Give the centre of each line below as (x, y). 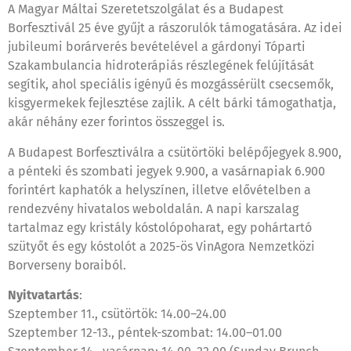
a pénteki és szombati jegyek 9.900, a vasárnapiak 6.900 (166, 171)
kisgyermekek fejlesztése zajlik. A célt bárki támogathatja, (172, 103)
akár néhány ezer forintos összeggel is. (116, 122)
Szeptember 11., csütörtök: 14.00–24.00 (117, 314)
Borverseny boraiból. (67, 265)
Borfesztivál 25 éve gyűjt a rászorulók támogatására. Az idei (175, 28)
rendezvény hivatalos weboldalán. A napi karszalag (153, 208)
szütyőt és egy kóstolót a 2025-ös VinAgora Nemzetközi (161, 246)
